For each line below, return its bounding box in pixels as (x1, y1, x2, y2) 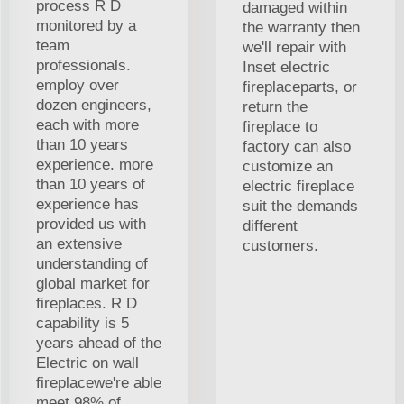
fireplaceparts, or (243, 78, 357, 96)
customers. (243, 237, 318, 255)
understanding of (36, 255, 148, 273)
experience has (36, 196, 139, 214)
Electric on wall (36, 354, 139, 372)
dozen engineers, (36, 96, 151, 115)
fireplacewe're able (36, 374, 161, 392)
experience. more (36, 156, 153, 174)
